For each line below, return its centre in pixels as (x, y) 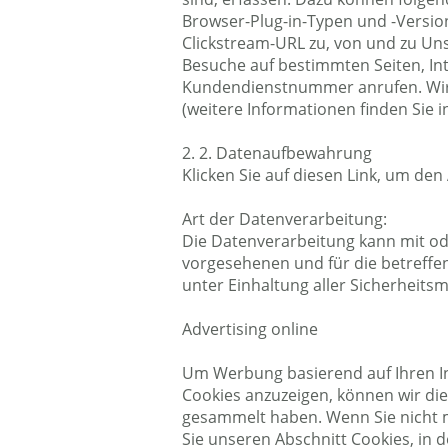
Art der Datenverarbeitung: (284, 219)
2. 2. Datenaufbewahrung (277, 153)
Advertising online (250, 329)
